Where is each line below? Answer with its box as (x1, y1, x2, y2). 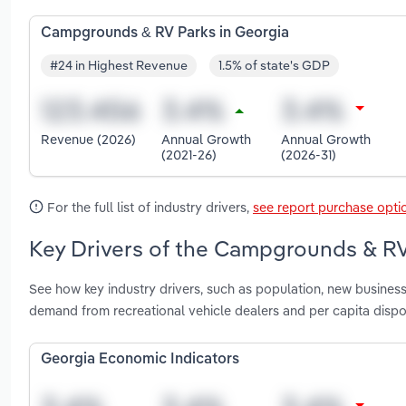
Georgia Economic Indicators (41, 353, 239, 368)
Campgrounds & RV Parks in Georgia (41, 25, 289, 41)
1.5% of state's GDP (218, 57, 330, 74)
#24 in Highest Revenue (50, 57, 188, 74)
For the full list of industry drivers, (43, 198, 253, 216)
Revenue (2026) (41, 130, 136, 149)
